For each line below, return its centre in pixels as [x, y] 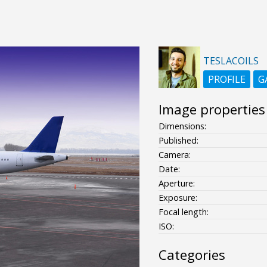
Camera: [174, 154]
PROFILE [226, 79]
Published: [178, 140]
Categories [192, 254]
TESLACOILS [231, 60]
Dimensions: [182, 126]
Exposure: [178, 197]
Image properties [212, 109]
